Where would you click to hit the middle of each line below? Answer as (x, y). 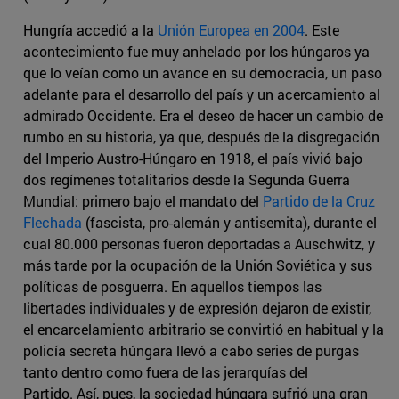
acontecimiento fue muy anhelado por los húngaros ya (196, 52)
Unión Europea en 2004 (231, 30)
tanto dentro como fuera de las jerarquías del (166, 372)
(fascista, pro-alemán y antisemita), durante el (229, 223)
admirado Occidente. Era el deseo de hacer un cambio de (203, 116)
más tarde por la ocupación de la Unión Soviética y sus (198, 265)
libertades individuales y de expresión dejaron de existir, (197, 308)
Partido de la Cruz (319, 201)
